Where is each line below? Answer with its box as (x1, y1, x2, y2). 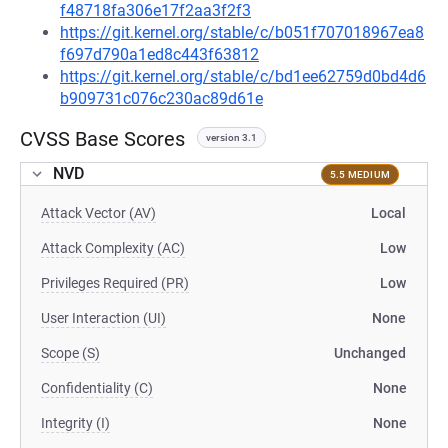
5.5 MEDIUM (329, 168, 390, 180)
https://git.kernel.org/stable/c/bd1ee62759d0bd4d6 (60, 67, 426, 86)
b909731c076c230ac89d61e (60, 89, 263, 108)
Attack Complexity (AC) (41, 240, 185, 256)
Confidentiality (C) (41, 380, 153, 396)
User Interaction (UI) (41, 310, 166, 326)
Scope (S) (41, 345, 100, 361)
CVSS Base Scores (20, 127, 185, 151)
